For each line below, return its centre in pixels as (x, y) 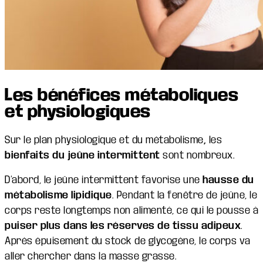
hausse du (228, 180)
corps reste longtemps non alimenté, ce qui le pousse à (131, 210)
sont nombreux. (197, 155)
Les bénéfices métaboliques (122, 95)
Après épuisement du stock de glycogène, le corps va (128, 241)
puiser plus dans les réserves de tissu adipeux (123, 225)
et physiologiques (78, 112)
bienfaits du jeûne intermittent (82, 155)
